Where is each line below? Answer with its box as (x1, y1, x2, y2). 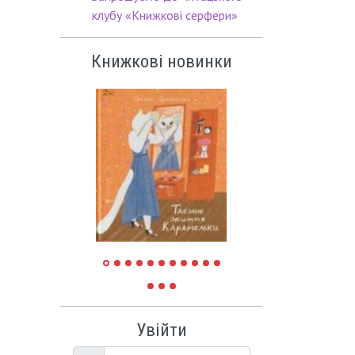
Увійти (136, 319, 187, 341)
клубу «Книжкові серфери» (92, 7, 238, 24)
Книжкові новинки (90, 51, 232, 72)
